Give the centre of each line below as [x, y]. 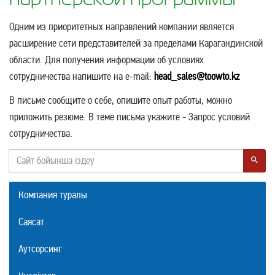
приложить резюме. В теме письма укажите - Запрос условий [130, 117]
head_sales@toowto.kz [197, 76]
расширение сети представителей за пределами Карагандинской [136, 43]
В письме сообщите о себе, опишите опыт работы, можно [121, 100]
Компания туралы [53, 195]
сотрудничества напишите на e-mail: [80, 76]
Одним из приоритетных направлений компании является [122, 26]
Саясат [31, 222]
